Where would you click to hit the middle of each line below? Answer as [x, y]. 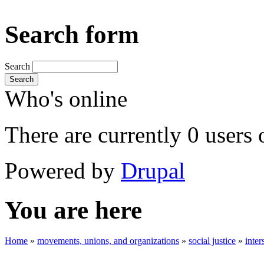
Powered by [63, 170]
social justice [212, 241]
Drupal [153, 170]
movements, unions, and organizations [108, 241]
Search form [72, 34]
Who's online [66, 98]
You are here [73, 210]
